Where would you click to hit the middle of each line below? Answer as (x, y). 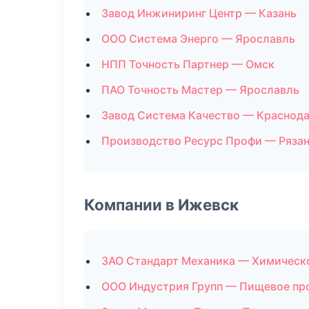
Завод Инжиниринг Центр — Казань (199, 13)
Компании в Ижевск (161, 205)
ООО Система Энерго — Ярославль (198, 39)
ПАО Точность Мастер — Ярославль (200, 90)
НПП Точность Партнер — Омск (188, 64)
